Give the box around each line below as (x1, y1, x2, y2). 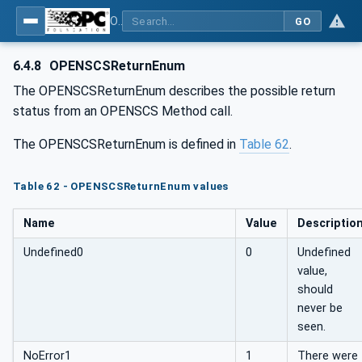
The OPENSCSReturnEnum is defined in (13, 137, 239, 152)
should (297, 283, 333, 297)
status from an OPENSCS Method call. (13, 103, 233, 119)
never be (297, 301, 343, 316)
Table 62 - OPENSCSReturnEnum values (13, 179, 229, 192)
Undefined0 (23, 246, 83, 260)
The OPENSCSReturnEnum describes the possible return (13, 83, 335, 99)
